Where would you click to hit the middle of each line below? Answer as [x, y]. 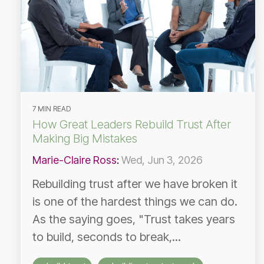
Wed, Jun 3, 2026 [162, 160]
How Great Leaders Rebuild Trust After [132, 124]
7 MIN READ [52, 109]
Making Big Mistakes [85, 138]
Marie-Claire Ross [75, 160]
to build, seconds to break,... [107, 237]
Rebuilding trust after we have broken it [135, 184]
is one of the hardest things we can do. [135, 202]
